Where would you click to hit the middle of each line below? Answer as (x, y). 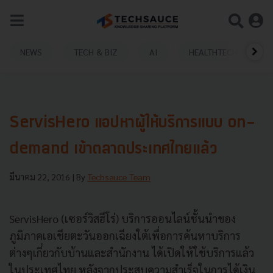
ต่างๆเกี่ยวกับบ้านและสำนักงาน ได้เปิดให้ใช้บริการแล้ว (132, 253)
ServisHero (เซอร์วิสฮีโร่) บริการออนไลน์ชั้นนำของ (122, 218)
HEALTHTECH (213, 51)
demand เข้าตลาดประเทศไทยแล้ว (113, 150)
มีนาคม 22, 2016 (41, 177)
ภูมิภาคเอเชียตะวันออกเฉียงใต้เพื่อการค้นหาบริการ (125, 236)
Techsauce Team (119, 177)
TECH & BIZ (96, 51)
